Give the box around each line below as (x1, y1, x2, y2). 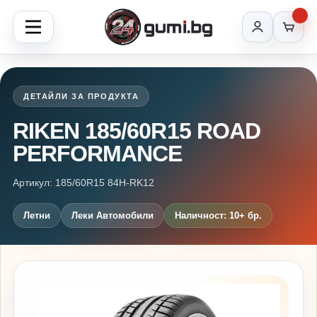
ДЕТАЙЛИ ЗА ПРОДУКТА (23, 92, 139, 100)
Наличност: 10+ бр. (175, 210, 262, 221)
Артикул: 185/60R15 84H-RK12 (13, 177, 154, 188)
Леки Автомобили (71, 210, 154, 221)
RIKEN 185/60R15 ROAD (13, 118, 260, 144)
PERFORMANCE (13, 141, 183, 166)
